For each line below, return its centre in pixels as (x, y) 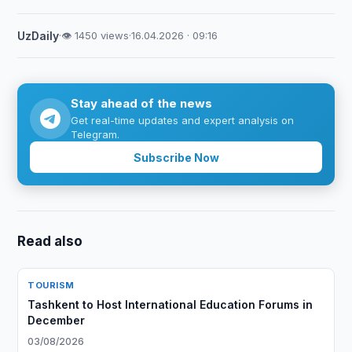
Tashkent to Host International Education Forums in (170, 304)
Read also (50, 241)
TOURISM (51, 285)
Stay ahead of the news (142, 103)
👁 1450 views (95, 35)
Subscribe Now (176, 157)
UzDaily (38, 36)
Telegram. (95, 134)
